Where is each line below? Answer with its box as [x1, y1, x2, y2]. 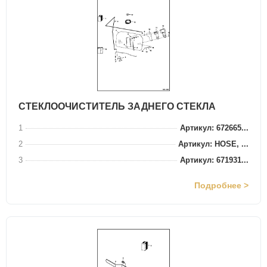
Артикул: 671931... [180, 156, 249, 164]
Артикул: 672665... [180, 123, 249, 132]
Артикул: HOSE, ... [178, 139, 249, 148]
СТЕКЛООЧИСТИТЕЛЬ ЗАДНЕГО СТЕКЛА [18, 101, 216, 111]
